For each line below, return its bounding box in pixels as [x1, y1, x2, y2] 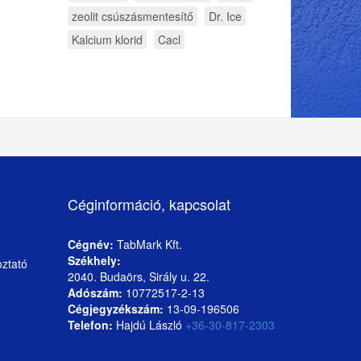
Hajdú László [112, 317, 185, 334]
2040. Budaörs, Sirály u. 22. [67, 268, 210, 285]
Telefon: [67, 317, 113, 334]
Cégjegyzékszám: [67, 301, 164, 317]
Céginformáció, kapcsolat [67, 193, 230, 215]
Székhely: [67, 252, 121, 269]
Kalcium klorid [71, 31, 143, 48]
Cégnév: [67, 236, 114, 253]
